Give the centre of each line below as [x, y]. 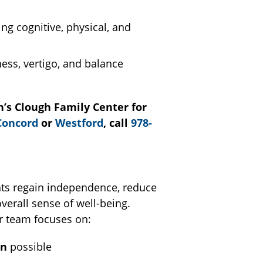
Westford [79, 123]
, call [117, 123]
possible [29, 247]
